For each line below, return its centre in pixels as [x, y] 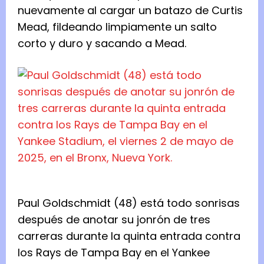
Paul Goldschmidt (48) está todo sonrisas [129, 203]
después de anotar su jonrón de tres [114, 219]
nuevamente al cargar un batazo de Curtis [130, 10]
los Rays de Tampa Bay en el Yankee [114, 252]
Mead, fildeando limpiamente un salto [117, 27]
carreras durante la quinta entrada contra [129, 236]
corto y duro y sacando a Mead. [103, 43]
